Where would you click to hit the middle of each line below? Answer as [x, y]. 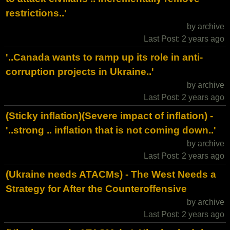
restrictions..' [36, 13]
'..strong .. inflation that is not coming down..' [111, 130]
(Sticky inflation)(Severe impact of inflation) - [109, 116]
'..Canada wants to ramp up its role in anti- [104, 57]
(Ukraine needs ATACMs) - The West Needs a [111, 174]
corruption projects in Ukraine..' [80, 72]
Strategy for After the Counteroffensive [96, 189]
